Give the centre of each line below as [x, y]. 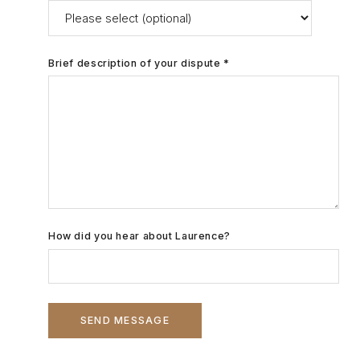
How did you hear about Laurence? [139, 236]
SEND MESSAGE [125, 321]
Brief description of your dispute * [139, 63]
